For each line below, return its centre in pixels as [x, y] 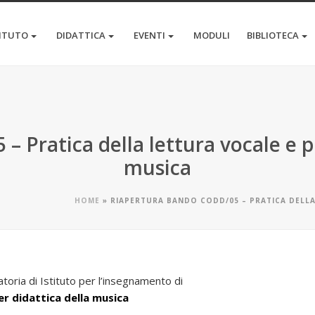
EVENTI [149, 35]
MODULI [212, 35]
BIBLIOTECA [273, 35]
